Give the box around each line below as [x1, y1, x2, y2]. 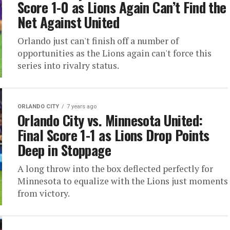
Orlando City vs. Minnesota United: [17, 110, 203, 131]
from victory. [17, 187, 70, 200]
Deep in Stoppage [17, 140, 111, 161]
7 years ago [67, 103, 97, 110]
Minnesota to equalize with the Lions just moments [17, 175, 228, 187]
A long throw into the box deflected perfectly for [17, 163, 213, 175]
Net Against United [17, 12, 120, 33]
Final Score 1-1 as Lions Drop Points [17, 125, 209, 146]
